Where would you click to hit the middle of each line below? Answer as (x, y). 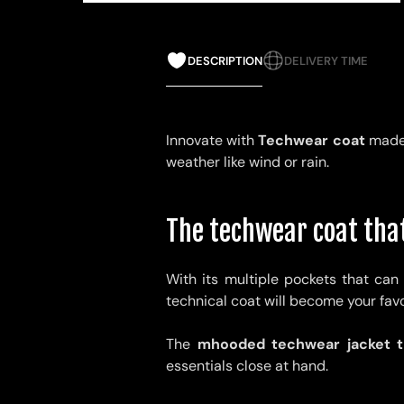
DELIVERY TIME (326, 60)
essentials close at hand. (247, 366)
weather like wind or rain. (248, 162)
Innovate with (212, 141)
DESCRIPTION (225, 60)
